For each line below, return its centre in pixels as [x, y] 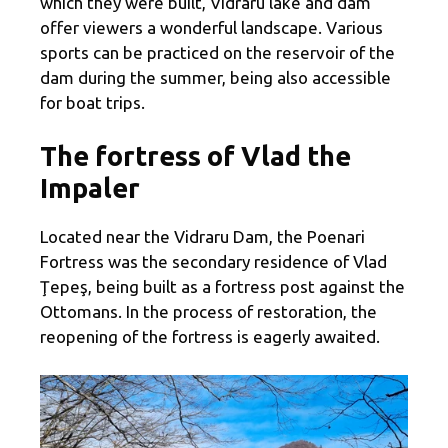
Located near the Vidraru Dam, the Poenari [202, 237]
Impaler [90, 188]
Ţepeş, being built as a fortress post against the [222, 287]
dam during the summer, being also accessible [215, 77]
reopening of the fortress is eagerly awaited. [210, 337]
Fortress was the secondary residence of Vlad [213, 262]
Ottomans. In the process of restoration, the [208, 312]
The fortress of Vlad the [195, 156]
